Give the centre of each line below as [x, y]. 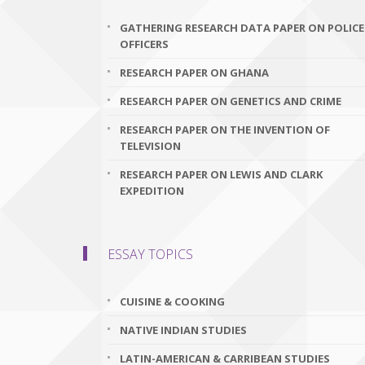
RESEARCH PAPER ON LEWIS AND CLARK [221, 174]
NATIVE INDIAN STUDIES [183, 330]
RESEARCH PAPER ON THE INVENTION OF [225, 130]
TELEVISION [150, 146]
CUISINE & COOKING [172, 301]
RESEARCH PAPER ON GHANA [194, 73]
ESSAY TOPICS [150, 254]
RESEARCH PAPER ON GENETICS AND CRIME [231, 101]
